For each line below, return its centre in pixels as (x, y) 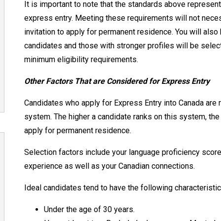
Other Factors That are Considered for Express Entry (117, 81)
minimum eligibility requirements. (82, 59)
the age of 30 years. (101, 209)
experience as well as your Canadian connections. (110, 166)
